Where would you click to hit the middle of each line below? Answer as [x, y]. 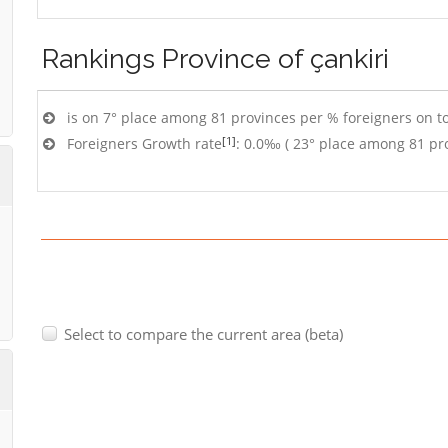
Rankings [102, 58]
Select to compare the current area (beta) [203, 334]
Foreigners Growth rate [144, 143]
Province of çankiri [275, 58]
